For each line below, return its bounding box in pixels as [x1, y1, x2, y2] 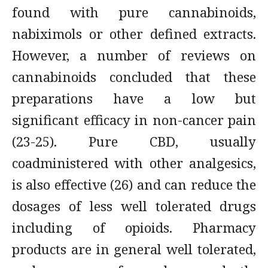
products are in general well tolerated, [12, 240, 256, 258]
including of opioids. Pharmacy [12, 218, 256, 236]
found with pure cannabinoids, [12, 3, 256, 21]
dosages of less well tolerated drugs [12, 197, 256, 215]
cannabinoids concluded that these [12, 68, 256, 86]
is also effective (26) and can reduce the [12, 175, 256, 193]
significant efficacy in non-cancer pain [12, 111, 256, 129]
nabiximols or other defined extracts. [12, 25, 256, 42]
